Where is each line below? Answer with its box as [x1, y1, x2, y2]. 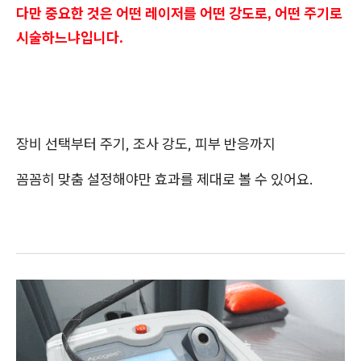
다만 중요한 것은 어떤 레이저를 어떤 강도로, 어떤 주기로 [16, 3, 342, 23]
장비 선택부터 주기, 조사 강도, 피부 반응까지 [16, 134, 276, 153]
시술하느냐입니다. [16, 27, 123, 47]
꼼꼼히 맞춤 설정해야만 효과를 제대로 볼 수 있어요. [16, 169, 313, 189]
